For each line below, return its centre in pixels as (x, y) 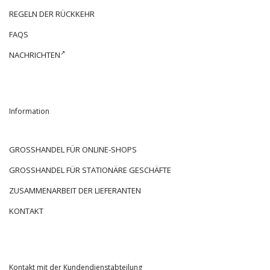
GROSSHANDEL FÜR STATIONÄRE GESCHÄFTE (90, 170)
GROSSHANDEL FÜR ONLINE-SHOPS (73, 149)
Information (29, 111)
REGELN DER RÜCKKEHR (52, 14)
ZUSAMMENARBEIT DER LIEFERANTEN (75, 190)
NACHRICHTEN (35, 55)
